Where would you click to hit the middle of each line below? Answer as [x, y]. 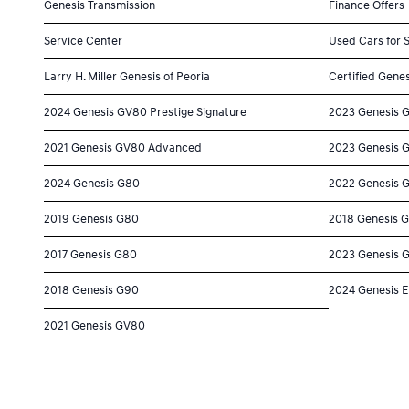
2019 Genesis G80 [91, 219]
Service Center [83, 41]
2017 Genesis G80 [90, 254]
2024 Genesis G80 [92, 183]
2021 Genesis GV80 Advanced [123, 147]
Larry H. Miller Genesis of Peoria [127, 76]
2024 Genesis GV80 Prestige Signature [145, 112]
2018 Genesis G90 [91, 290]
